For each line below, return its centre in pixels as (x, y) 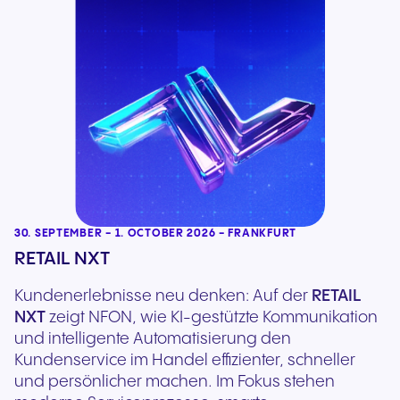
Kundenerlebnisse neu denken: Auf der (163, 296)
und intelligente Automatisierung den (153, 339)
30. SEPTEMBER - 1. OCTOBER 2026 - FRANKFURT (155, 233)
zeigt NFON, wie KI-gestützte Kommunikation (212, 317)
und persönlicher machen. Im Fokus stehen (175, 382)
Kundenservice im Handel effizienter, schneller (185, 360)
